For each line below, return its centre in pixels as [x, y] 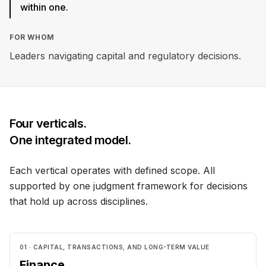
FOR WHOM [32, 37]
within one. [44, 7]
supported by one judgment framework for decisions [129, 186]
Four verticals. [48, 123]
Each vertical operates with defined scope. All [112, 170]
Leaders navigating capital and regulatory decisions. [125, 56]
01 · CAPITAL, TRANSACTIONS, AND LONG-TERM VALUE [115, 247]
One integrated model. [70, 140]
